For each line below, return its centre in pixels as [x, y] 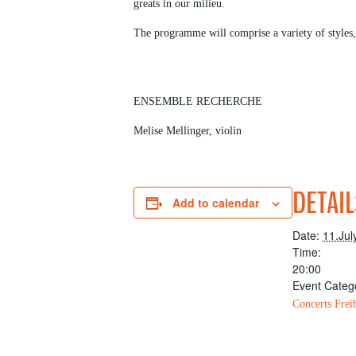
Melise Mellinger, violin [188, 131]
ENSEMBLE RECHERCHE [198, 101]
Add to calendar [216, 203]
